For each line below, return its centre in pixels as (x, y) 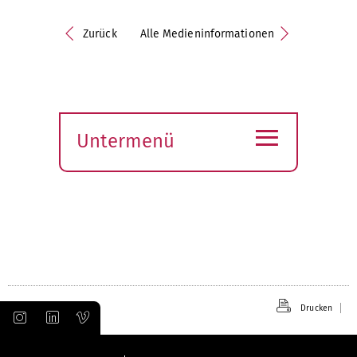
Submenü (117, 162)
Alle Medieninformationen (207, 33)
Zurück (100, 33)
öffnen (104, 184)
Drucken (316, 308)
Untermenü (126, 141)
